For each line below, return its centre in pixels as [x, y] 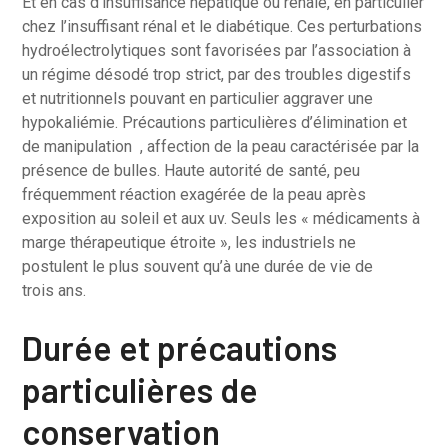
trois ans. [54, 290]
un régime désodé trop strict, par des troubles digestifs [217, 74]
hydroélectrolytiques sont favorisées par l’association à [217, 50]
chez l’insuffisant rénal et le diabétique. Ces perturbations [222, 26]
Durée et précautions [180, 347]
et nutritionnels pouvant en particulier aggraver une [198, 98]
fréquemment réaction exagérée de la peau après [194, 194]
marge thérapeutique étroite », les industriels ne [189, 242]
